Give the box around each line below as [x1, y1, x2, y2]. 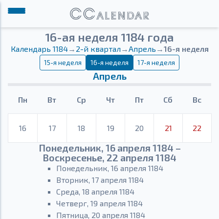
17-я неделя [137, 58, 175, 66]
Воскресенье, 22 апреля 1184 [43, 152, 176, 163]
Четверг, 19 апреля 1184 [56, 198, 143, 208]
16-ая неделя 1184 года [45, 30, 174, 44]
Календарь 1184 [10, 44, 68, 53]
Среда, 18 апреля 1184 [56, 187, 134, 196]
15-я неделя [44, 58, 82, 66]
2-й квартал [75, 44, 121, 53]
